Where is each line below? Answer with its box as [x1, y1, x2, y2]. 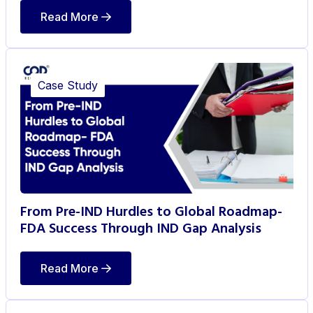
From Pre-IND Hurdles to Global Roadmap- [20, 201, 282, 224]
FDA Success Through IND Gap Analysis [20, 217, 261, 240]
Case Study [37, 78, 98, 92]
